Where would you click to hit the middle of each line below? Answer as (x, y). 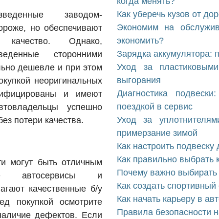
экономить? (140, 41)
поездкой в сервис (155, 107)
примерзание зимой (157, 133)
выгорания (139, 80)
